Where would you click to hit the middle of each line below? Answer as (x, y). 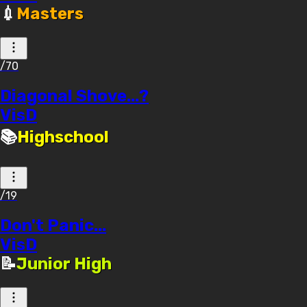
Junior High (64, 263)
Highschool (63, 137)
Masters (50, 14)
